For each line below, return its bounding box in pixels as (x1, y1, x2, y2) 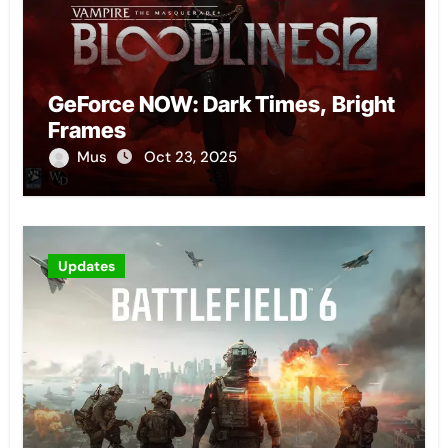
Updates (57, 256, 115, 275)
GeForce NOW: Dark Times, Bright (47, 90, 395, 117)
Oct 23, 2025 (143, 146, 237, 167)
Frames (47, 116, 126, 143)
